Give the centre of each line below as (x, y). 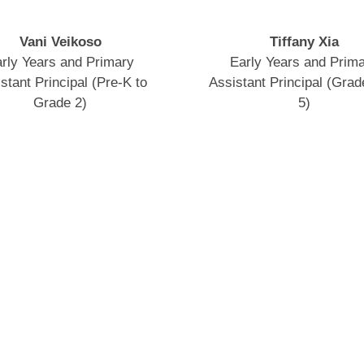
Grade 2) (60, 102)
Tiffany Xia (304, 41)
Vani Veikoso (60, 41)
